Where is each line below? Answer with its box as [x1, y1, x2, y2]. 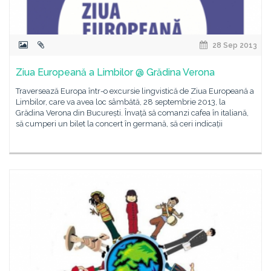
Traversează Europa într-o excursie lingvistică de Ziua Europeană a [16, 87, 254, 96]
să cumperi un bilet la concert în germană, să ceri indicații [16, 119, 223, 128]
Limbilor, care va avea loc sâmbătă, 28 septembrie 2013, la [16, 97, 226, 106]
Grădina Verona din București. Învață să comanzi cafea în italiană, [16, 108, 249, 117]
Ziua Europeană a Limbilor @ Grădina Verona [16, 67, 215, 78]
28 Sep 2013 [211, 41, 257, 50]
